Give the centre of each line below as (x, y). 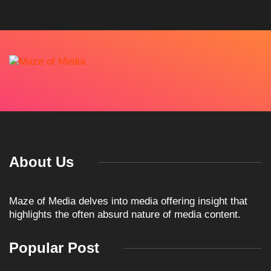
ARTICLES (135, 215)
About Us (41, 77)
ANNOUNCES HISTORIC (180, 239)
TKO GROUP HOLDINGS (180, 227)
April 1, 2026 (149, 255)
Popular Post (54, 163)
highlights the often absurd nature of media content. (125, 130)
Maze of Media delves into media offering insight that (128, 117)
